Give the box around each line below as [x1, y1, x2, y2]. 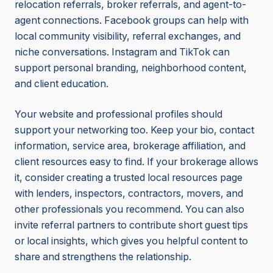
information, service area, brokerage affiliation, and [15, 140, 246, 152]
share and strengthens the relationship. [15, 251, 194, 263]
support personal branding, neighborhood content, [15, 62, 247, 74]
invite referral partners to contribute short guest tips [15, 219, 248, 232]
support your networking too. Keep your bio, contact [15, 124, 254, 136]
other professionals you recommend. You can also [15, 204, 244, 216]
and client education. [15, 78, 108, 90]
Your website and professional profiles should [15, 108, 222, 121]
